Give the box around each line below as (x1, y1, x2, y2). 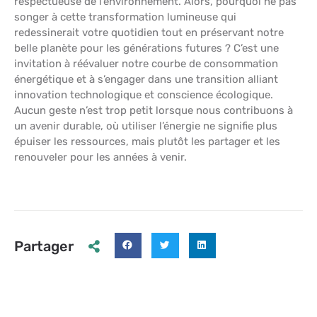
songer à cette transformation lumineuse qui (14, 10, 236, 23)
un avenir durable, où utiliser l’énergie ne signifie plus (14, 119, 277, 132)
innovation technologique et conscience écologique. (14, 88, 273, 101)
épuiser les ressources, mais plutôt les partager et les (14, 134, 280, 148)
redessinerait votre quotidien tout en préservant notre (14, 25, 284, 39)
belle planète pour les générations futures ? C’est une (14, 41, 279, 54)
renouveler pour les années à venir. (14, 150, 187, 163)
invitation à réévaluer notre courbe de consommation (14, 57, 278, 70)
